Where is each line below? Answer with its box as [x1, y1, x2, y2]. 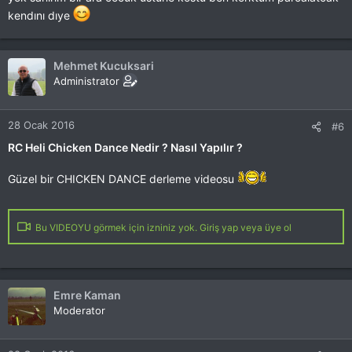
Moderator [53, 304, 105, 317]
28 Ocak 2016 [8, 119, 75, 131]
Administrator [53, 75, 119, 87]
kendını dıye [8, 9, 73, 22]
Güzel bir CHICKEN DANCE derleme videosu [8, 172, 237, 185]
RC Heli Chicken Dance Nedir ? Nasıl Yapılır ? [8, 141, 243, 154]
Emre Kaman [53, 288, 121, 302]
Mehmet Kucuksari [53, 59, 154, 72]
